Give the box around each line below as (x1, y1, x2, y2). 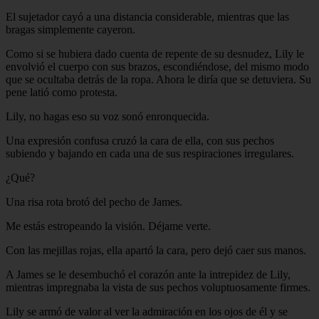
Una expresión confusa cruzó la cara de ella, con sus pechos (6, 134, 274, 147)
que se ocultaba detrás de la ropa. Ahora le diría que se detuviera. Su (6, 73, 311, 85)
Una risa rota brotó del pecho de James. (6, 195, 182, 208)
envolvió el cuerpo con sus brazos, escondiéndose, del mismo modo (6, 60, 309, 73)
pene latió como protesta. (6, 85, 117, 98)
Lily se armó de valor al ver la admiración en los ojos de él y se (6, 305, 288, 318)
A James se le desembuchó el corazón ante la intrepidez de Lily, (6, 268, 291, 281)
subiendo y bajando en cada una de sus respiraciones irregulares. (6, 147, 294, 159)
